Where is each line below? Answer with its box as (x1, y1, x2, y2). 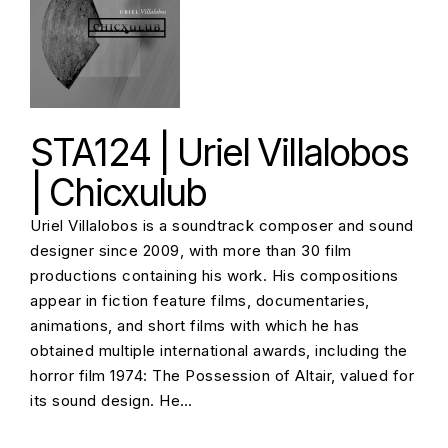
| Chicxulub (30, 170, 207, 215)
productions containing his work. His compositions (30, 266, 399, 285)
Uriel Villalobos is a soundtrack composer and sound (30, 216, 414, 235)
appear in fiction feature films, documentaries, (30, 291, 370, 310)
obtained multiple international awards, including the (30, 341, 408, 360)
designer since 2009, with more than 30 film (30, 241, 352, 260)
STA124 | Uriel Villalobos (30, 130, 409, 175)
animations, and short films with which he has (30, 316, 360, 335)
